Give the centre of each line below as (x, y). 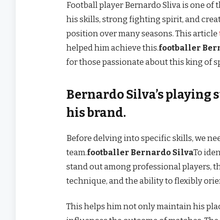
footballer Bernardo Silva (140, 152)
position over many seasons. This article (143, 33)
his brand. (96, 113)
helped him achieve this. (112, 47)
